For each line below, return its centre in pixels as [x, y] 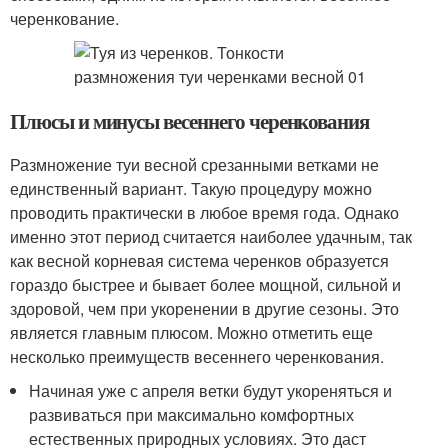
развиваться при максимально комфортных [192, 414]
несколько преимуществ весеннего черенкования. [197, 356]
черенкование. [64, 18]
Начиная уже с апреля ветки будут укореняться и [211, 390]
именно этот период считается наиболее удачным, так [211, 236]
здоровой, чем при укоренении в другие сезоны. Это [204, 308]
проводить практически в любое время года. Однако [204, 212]
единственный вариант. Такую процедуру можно [191, 188]
